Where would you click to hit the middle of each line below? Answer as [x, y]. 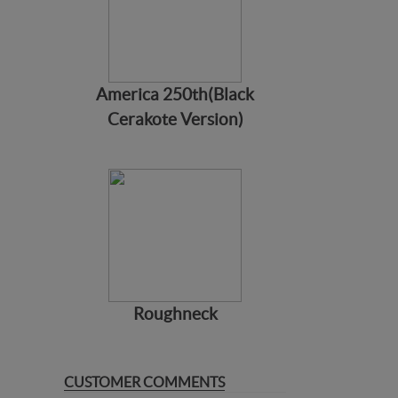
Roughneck [175, 314]
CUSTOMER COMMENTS [144, 382]
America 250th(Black [175, 95]
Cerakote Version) [175, 119]
